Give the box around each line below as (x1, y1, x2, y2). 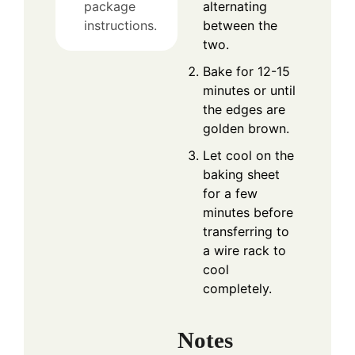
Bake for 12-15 (203, 63, 290, 80)
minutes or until (203, 82, 296, 99)
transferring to (203, 223, 289, 240)
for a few (203, 185, 258, 202)
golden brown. (203, 120, 289, 137)
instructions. (84, 17, 157, 34)
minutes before (203, 204, 293, 221)
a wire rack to (203, 242, 286, 259)
